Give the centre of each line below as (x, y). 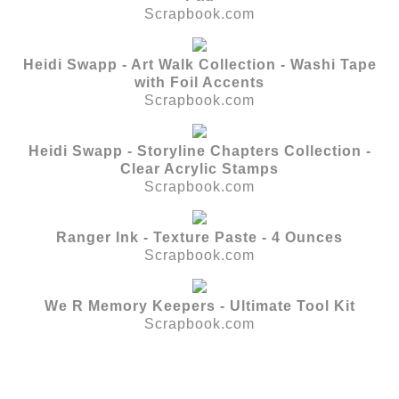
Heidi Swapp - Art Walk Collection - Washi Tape (199, 64)
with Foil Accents (199, 82)
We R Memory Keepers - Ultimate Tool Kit (199, 305)
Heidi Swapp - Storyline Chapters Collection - (199, 151)
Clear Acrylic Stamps (199, 168)
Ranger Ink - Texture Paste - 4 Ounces (199, 237)
